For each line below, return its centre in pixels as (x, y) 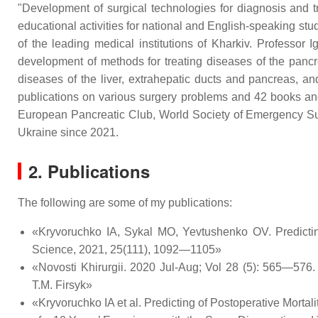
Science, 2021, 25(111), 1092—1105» (127, 250)
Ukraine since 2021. (68, 132)
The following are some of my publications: (125, 203)
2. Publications (89, 171)
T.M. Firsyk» (62, 285)
